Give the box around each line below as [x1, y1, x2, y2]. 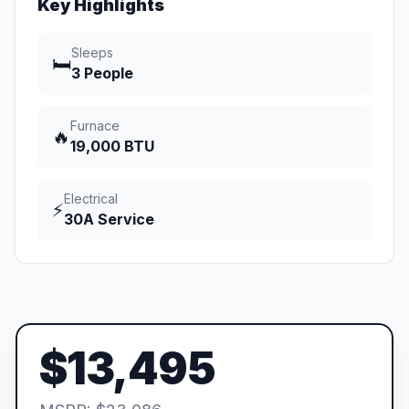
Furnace [70, 118, 120, 134]
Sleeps [71, 45, 113, 61]
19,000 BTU [70, 137, 154, 156]
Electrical [64, 191, 118, 207]
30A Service [64, 210, 154, 229]
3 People [71, 64, 133, 83]
